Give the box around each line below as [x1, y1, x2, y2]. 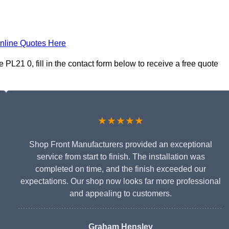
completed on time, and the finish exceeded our [35, 165, 206, 174]
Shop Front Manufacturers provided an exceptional [29, 140, 212, 149]
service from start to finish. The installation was [36, 152, 205, 162]
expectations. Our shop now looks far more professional [20, 177, 221, 186]
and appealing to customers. [70, 189, 172, 198]
